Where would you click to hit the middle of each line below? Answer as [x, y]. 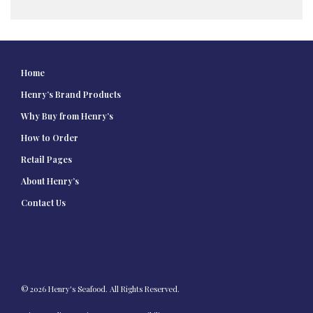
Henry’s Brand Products [71, 94]
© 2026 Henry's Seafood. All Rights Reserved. [100, 289]
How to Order [50, 137]
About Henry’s [50, 181]
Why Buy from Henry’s [67, 116]
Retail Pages [46, 159]
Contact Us [43, 202]
